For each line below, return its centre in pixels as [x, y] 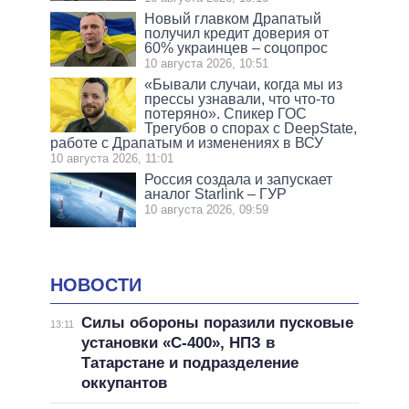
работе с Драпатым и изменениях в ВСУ [187, 143]
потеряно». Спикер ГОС [226, 114]
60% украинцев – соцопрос [236, 48]
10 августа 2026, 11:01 [112, 159]
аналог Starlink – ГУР [216, 194]
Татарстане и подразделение [189, 362]
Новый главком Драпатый [233, 19]
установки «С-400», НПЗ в [178, 342]
